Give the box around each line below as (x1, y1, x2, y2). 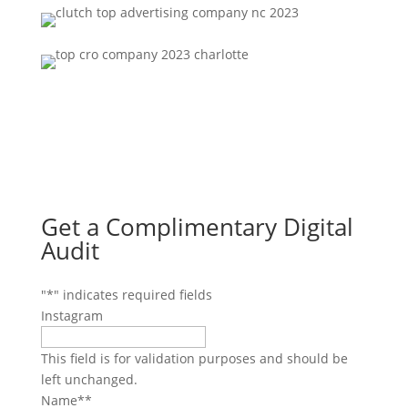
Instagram (40, 307, 103, 325)
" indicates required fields (53, 286, 212, 304)
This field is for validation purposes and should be (40, 350, 348, 368)
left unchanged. (40, 371, 138, 389)
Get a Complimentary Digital (40, 210, 353, 244)
